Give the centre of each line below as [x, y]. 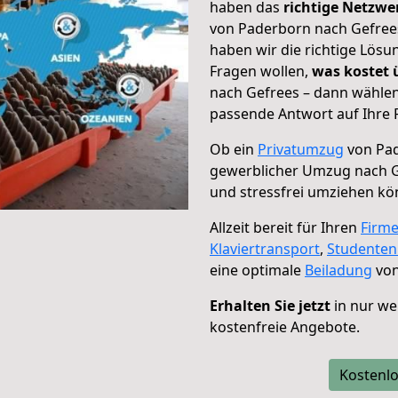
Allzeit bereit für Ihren [285, 227]
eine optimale [257, 270]
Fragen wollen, [261, 71]
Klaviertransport [265, 249]
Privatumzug [301, 149]
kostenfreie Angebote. [285, 327]
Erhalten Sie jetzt [270, 306]
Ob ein [234, 149]
